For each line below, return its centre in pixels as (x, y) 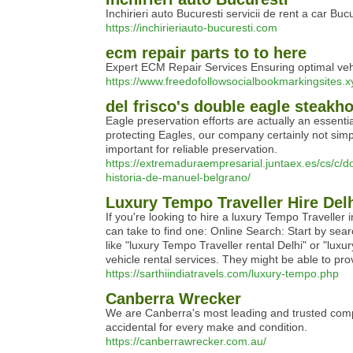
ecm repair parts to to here (206, 53)
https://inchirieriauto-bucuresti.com (191, 28)
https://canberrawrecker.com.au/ (186, 341)
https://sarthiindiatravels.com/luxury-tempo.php (222, 273)
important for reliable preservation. (191, 149)
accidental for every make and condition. (206, 327)
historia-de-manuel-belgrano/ (178, 177)
